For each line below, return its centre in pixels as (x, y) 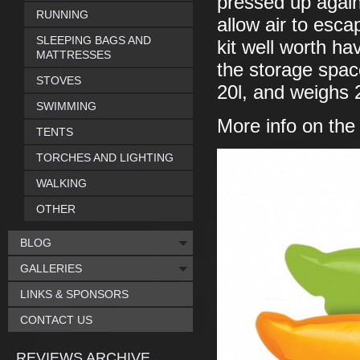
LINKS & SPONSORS (74, 294)
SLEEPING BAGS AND (94, 40)
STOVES (59, 80)
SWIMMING (66, 106)
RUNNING (62, 14)
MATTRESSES (74, 55)
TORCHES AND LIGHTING (105, 157)
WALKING (61, 183)
